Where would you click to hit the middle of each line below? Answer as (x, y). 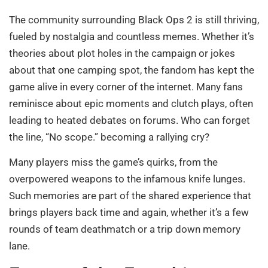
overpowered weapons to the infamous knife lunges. (127, 179)
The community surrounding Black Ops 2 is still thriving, (134, 19)
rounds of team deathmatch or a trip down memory (125, 229)
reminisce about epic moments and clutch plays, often (131, 103)
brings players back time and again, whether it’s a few (129, 213)
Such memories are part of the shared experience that (130, 196)
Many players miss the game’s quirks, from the (113, 162)
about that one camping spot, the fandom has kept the (132, 70)
